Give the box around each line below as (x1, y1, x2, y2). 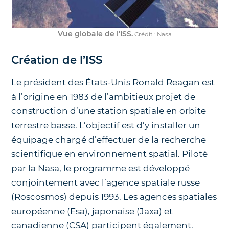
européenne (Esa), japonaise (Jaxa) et (11, 206, 173, 217)
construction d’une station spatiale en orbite (11, 106, 207, 117)
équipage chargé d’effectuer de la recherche (11, 134, 207, 145)
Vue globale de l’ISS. (57, 29, 133, 39)
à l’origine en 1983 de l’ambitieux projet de (11, 91, 196, 102)
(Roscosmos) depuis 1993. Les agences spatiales (11, 192, 217, 202)
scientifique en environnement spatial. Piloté (11, 149, 208, 159)
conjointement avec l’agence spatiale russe (11, 177, 200, 188)
